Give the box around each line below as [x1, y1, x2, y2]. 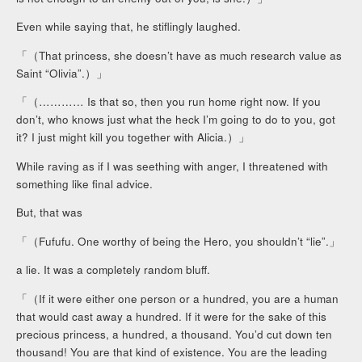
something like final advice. [16, 175, 154, 192]
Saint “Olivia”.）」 [16, 65, 108, 81]
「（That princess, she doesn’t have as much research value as [16, 47, 343, 63]
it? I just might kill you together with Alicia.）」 [16, 129, 250, 145]
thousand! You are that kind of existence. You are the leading [16, 343, 328, 360]
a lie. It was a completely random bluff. [16, 262, 211, 278]
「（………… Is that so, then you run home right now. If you [16, 94, 322, 110]
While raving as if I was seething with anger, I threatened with [16, 158, 329, 174]
